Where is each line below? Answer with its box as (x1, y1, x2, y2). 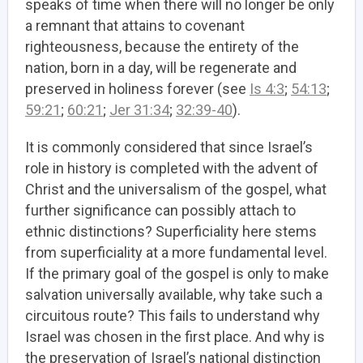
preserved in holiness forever (25, 80, 214, 97)
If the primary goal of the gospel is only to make (25, 265, 329, 282)
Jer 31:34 (109, 101, 169, 118)
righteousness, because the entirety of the (25, 38, 299, 55)
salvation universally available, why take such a (25, 286, 322, 303)
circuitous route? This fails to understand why (25, 307, 320, 324)
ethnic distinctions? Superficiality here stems (25, 223, 317, 240)
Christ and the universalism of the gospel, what (25, 181, 327, 198)
